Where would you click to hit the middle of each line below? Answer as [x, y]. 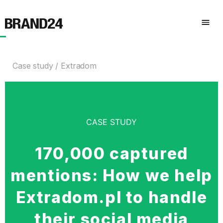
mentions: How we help [111, 175]
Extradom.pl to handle [111, 197]
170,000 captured [111, 153]
